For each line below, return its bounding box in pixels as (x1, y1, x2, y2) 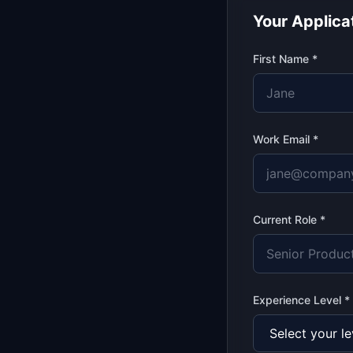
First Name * (253, 52, 318, 65)
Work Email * (253, 132, 318, 146)
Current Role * (253, 213, 325, 226)
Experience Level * (253, 293, 350, 307)
